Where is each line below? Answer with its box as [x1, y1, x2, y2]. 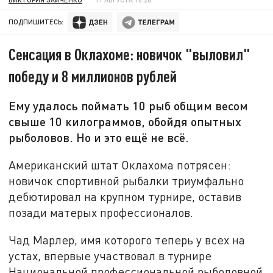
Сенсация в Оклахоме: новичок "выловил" [9, 44, 251, 64]
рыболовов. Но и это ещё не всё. [9, 130, 190, 145]
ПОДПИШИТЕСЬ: [9, 18, 64, 26]
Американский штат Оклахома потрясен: [9, 157, 232, 172]
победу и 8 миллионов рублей [9, 66, 177, 86]
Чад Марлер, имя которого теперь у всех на [9, 233, 246, 247]
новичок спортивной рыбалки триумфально [9, 173, 244, 188]
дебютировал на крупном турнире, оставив [9, 189, 242, 204]
